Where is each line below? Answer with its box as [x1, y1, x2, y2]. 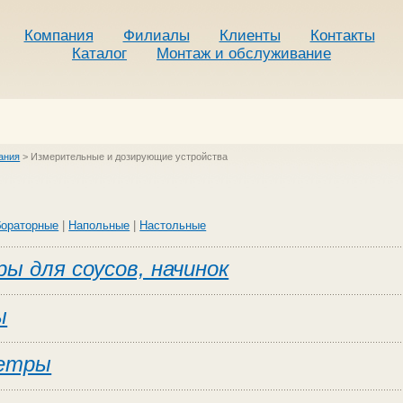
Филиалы [122, 27, 190, 44]
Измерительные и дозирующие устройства [31, 151, 228, 162]
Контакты [309, 27, 375, 44]
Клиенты [219, 27, 281, 44]
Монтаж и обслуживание [157, 45, 331, 62]
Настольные [139, 219, 207, 232]
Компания [23, 27, 94, 44]
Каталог [72, 45, 127, 62]
